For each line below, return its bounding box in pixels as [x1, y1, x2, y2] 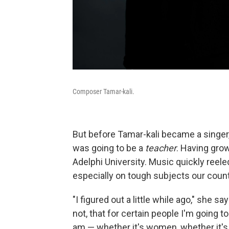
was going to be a [73, 143, 145, 153]
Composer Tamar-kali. [73, 87, 134, 96]
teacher [145, 143, 176, 153]
